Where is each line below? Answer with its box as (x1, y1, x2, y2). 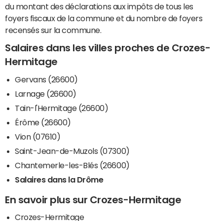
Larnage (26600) (15, 89, 76, 98)
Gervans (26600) (15, 75, 78, 83)
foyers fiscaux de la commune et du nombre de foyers (5, 14, 203, 23)
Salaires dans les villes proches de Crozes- (5, 43, 211, 53)
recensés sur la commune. (5, 26, 102, 35)
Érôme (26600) (15, 118, 71, 126)
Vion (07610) (15, 132, 61, 141)
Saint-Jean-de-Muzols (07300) (15, 147, 130, 155)
